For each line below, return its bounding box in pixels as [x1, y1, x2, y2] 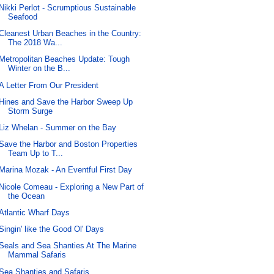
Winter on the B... [8, 64, 71, 73]
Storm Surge [8, 106, 53, 116]
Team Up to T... [8, 149, 64, 158]
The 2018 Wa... [8, 38, 63, 48]
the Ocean [8, 191, 45, 201]
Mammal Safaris [8, 250, 67, 260]
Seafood [8, 12, 38, 21]
